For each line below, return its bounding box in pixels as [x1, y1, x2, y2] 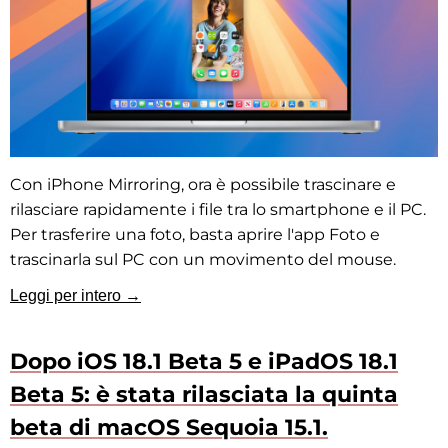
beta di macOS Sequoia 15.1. [10, 413, 328, 441]
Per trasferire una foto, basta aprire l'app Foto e [10, 224, 380, 244]
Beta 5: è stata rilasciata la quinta [10, 380, 398, 408]
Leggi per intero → [10, 286, 141, 304]
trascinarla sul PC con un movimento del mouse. [10, 249, 396, 269]
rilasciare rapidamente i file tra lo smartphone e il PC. [10, 199, 426, 219]
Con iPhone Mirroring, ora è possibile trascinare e [10, 174, 396, 194]
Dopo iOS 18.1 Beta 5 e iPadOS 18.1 [10, 347, 398, 375]
